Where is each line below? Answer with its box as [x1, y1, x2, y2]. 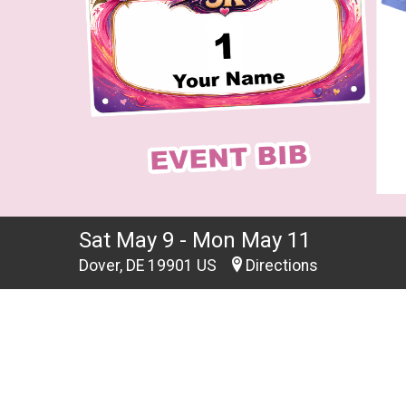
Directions [246, 256, 318, 275]
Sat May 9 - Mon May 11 [79, 227, 311, 253]
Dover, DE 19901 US [79, 256, 220, 275]
